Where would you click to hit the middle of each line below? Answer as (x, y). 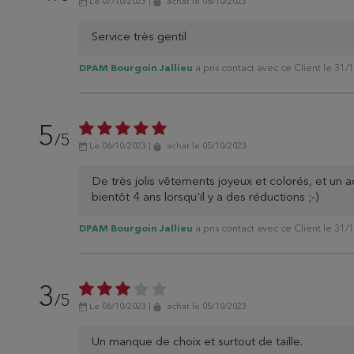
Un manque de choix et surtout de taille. (197, 343)
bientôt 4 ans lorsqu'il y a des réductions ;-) (205, 198)
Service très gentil (139, 38)
